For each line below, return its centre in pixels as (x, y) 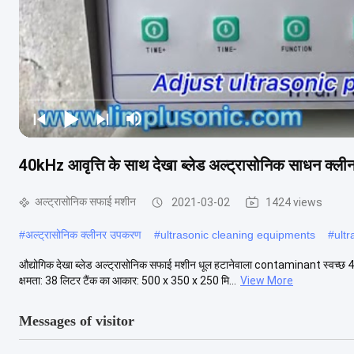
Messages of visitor (77, 320)
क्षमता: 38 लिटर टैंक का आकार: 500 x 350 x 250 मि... (128, 280)
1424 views (294, 202)
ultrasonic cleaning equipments (238, 234)
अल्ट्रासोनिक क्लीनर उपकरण (83, 234)
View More (267, 280)
